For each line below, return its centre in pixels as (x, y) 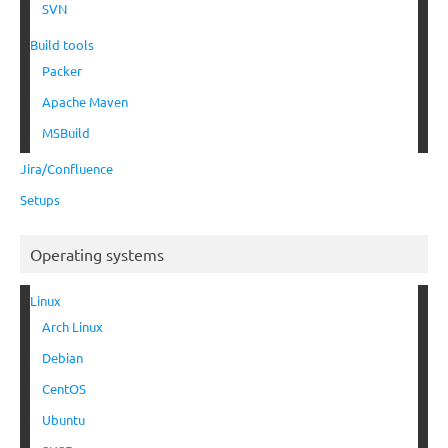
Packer (62, 71)
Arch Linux (72, 327)
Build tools (62, 45)
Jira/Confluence (66, 169)
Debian (62, 358)
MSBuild (66, 133)
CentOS (64, 389)
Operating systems (97, 254)
